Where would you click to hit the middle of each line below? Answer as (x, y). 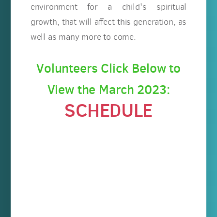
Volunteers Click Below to (108, 68)
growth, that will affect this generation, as (108, 22)
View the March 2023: (108, 89)
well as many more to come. (84, 37)
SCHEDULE (108, 110)
